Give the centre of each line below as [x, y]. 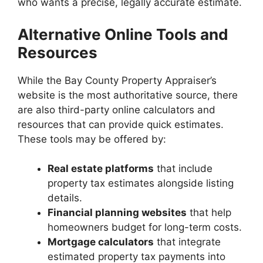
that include [183, 168]
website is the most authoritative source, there [128, 95]
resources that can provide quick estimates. [121, 124]
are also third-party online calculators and [117, 109]
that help [209, 213]
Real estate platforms [101, 168]
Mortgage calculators [101, 242]
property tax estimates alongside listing [141, 183]
